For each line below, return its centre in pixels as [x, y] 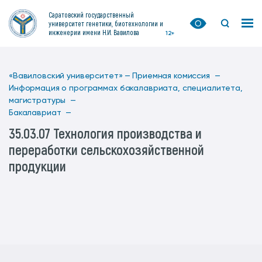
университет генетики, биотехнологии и [106, 23]
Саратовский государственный [91, 14]
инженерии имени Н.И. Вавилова [94, 32]
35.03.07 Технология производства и [105, 133]
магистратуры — [42, 101]
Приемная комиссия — [176, 76]
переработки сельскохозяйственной [106, 149]
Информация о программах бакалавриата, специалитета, [126, 88]
